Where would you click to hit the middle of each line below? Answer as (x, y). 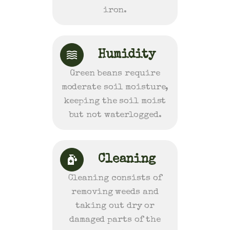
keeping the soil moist (115, 101)
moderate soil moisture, (115, 88)
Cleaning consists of (115, 178)
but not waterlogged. (115, 115)
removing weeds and (115, 192)
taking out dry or (115, 206)
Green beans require (115, 74)
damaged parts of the (115, 220)
